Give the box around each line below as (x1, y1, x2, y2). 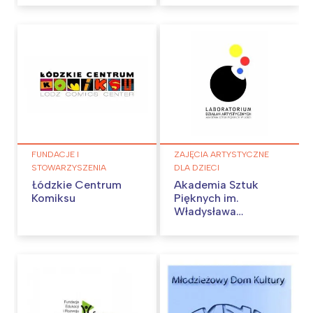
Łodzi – (174, 231, 212, 245)
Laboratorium (174, 245, 245, 259)
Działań (174, 258, 212, 272)
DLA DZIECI (174, 163, 219, 173)
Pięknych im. (174, 191, 239, 205)
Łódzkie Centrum (31, 178, 122, 192)
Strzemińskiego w (174, 218, 266, 232)
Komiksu (31, 191, 75, 205)
